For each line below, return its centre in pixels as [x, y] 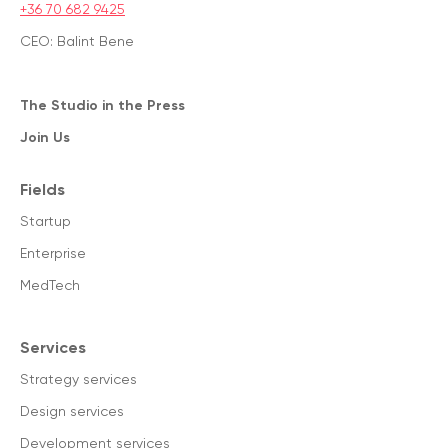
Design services [72, 410]
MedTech [50, 284]
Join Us [45, 136]
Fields [42, 188]
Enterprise [53, 252]
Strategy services [78, 378]
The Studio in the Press [102, 104]
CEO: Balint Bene [77, 40]
